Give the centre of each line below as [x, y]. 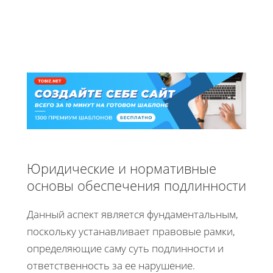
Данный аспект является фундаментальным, [133, 214]
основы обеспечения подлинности [136, 185]
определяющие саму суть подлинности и [125, 248]
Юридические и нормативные [122, 168]
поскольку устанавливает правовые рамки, [131, 231]
